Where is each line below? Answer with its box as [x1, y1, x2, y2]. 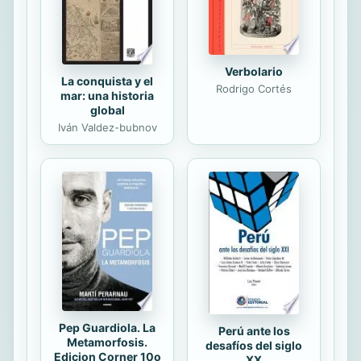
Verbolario [225, 64, 283, 79]
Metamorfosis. [67, 334, 147, 349]
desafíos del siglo [205, 338, 302, 353]
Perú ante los [218, 324, 290, 338]
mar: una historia [60, 88, 154, 102]
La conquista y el [61, 73, 153, 88]
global [89, 102, 125, 117]
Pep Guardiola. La [59, 320, 156, 334]
